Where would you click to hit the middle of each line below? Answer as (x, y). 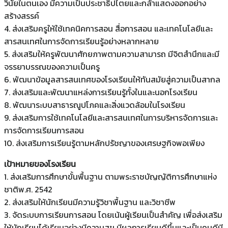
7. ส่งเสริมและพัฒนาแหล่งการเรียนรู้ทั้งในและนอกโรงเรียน (101, 92)
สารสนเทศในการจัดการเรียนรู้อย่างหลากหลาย (81, 41)
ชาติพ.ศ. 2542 (28, 189)
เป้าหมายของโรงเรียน (40, 164)
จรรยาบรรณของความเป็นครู (52, 66)
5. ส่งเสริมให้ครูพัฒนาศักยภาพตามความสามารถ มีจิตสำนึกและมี (112, 54)
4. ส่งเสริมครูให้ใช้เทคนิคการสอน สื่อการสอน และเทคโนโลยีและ (108, 28)
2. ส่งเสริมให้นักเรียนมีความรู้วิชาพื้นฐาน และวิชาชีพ (90, 202)
